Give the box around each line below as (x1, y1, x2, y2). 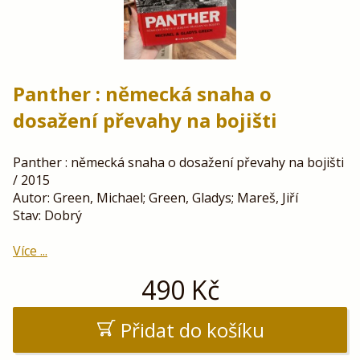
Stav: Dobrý (13, 207, 82, 225)
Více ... (13, 242, 47, 260)
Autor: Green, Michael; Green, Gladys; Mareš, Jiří (13, 189, 298, 207)
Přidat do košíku (120, 317, 264, 344)
